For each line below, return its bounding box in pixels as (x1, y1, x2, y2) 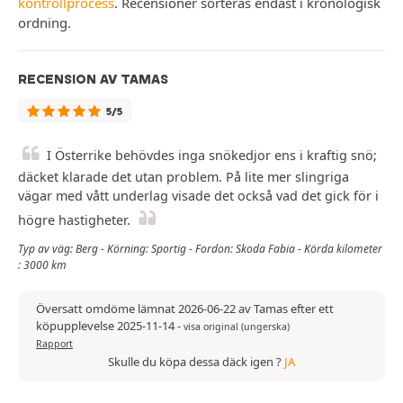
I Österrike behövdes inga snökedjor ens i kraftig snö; (47, 146, 377, 164)
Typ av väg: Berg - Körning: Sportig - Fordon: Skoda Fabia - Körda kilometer (18, 240, 382, 256)
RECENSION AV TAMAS (18, 70, 168, 87)
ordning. (18, 13, 71, 31)
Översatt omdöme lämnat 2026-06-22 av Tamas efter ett (36, 300, 334, 317)
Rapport (36, 336, 73, 350)
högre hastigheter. (18, 210, 130, 228)
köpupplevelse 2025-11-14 (36, 317, 177, 334)
